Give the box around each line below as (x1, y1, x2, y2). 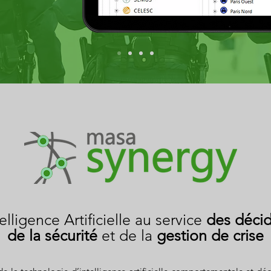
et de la (97, 226, 157, 244)
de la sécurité (7, 226, 97, 244)
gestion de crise (157, 226, 264, 244)
